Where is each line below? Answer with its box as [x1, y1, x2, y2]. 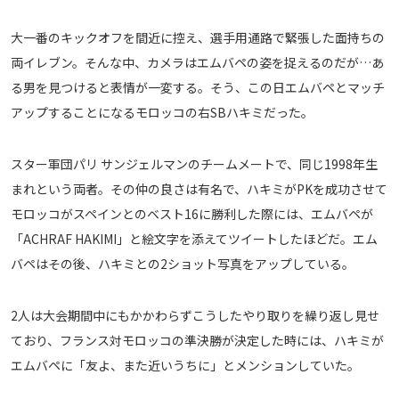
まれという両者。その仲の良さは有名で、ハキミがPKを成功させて [11, 180, 387, 199]
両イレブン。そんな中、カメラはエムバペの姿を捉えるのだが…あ [11, 53, 384, 72]
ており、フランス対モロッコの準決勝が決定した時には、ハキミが [11, 331, 384, 350]
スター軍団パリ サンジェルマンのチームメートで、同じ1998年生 [11, 155, 378, 174]
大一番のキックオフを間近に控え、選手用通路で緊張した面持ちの [11, 28, 385, 47]
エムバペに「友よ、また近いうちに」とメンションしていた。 [11, 356, 360, 375]
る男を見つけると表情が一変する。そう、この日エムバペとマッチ [11, 78, 385, 97]
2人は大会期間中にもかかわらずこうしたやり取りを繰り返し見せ [11, 306, 379, 325]
